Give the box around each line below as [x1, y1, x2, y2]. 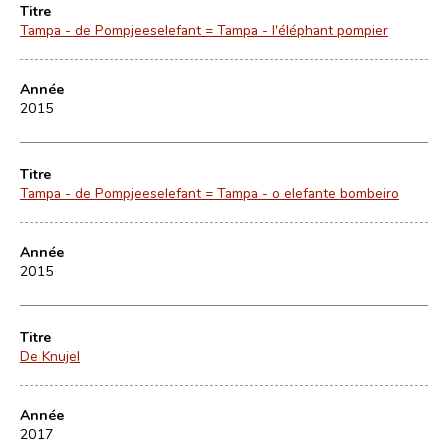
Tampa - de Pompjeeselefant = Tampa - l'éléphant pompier [20, 20, 388, 39]
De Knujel [20, 346, 80, 365]
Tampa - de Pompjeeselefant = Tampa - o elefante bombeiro [20, 183, 399, 202]
